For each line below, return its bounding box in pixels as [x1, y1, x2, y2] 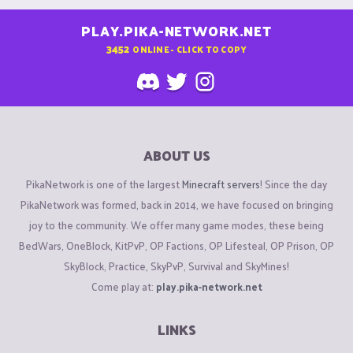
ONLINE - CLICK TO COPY [132, 40, 247, 57]
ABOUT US [143, 143, 210, 168]
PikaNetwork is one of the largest [26, 174, 182, 193]
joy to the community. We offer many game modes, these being [29, 215, 324, 234]
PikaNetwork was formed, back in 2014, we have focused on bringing [20, 195, 333, 214]
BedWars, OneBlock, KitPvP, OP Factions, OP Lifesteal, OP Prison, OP [19, 236, 334, 255]
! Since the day [260, 174, 327, 193]
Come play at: [91, 277, 156, 295]
